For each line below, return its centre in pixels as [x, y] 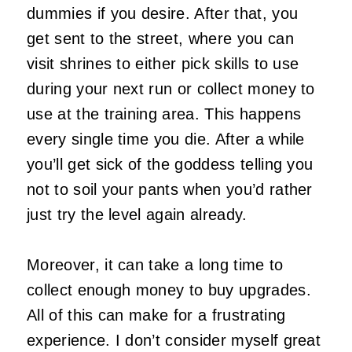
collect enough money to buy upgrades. [169, 290]
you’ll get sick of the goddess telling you [170, 165]
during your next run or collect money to [171, 89]
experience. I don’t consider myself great [174, 341]
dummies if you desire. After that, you [163, 14]
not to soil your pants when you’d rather [170, 190]
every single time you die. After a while [166, 139]
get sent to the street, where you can [160, 39]
